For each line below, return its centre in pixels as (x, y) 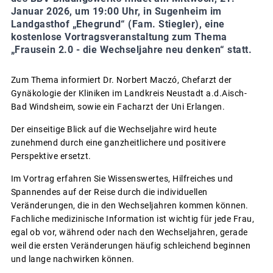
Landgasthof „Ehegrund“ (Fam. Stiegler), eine (118, 24)
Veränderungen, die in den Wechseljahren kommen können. (129, 206)
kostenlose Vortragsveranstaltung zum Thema (119, 37)
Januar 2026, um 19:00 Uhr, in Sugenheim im (116, 12)
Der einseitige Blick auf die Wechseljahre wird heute (114, 129)
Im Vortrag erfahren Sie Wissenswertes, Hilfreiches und (122, 179)
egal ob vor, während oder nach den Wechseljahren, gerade (129, 232)
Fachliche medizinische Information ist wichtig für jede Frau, (132, 219)
